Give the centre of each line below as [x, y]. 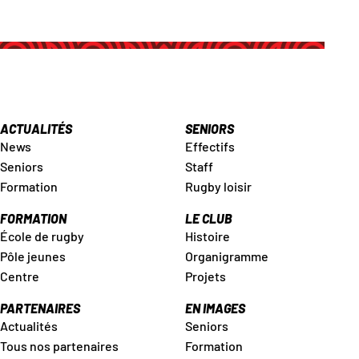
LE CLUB [208, 218]
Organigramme [226, 256]
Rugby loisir [218, 186]
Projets [205, 276]
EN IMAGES [215, 308]
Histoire [207, 236]
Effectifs [210, 146]
